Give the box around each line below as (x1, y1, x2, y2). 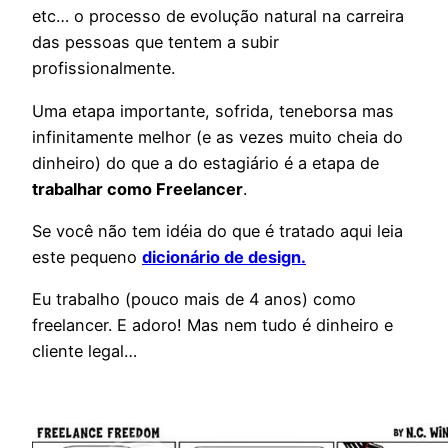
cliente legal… (32, 341, 137, 362)
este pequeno (32, 246, 142, 267)
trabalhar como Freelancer (32, 178, 243, 199)
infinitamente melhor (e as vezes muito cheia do (32, 126, 403, 147)
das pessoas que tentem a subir (32, 32, 279, 53)
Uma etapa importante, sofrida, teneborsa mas (32, 100, 394, 121)
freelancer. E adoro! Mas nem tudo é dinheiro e (32, 315, 393, 336)
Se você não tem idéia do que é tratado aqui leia (32, 220, 403, 241)
